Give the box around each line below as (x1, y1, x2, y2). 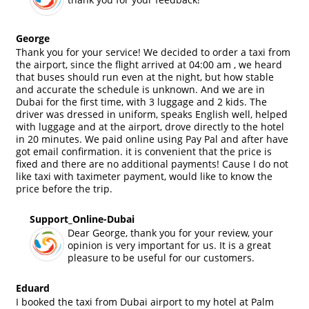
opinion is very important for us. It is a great (68, 238, 271, 252)
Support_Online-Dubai (30, 212, 134, 226)
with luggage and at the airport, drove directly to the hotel (16, 119, 284, 133)
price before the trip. (16, 181, 112, 195)
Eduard (16, 281, 50, 295)
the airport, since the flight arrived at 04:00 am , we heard (16, 57, 282, 71)
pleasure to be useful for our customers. (68, 250, 255, 264)
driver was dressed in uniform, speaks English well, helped (16, 107, 288, 121)
